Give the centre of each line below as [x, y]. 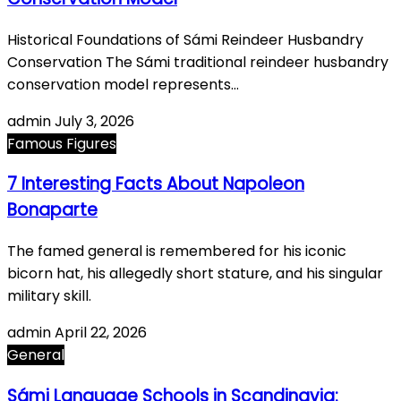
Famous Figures [62, 143]
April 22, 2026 [101, 332]
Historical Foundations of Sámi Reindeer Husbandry [185, 39]
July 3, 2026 [94, 121]
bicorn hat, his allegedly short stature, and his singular [195, 273]
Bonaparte [52, 210]
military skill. [49, 295]
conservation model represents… [123, 84]
